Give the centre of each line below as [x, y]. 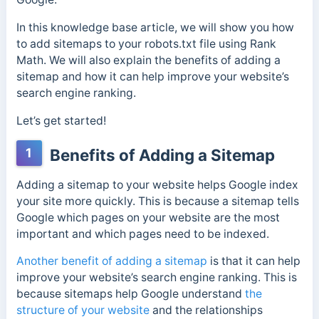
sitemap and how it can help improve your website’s [152, 77]
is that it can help [253, 261]
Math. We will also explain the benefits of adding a [148, 60]
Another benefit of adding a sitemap [111, 261]
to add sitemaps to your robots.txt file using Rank [146, 44]
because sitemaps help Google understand [130, 294]
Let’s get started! [61, 120]
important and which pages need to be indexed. [142, 234]
